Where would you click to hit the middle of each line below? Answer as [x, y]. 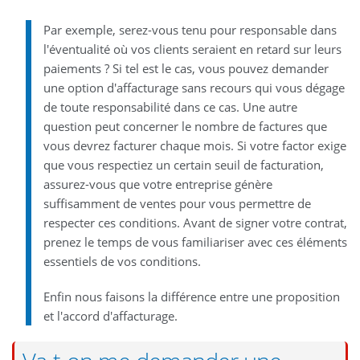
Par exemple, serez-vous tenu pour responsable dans [190, 29]
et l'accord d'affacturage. [110, 315]
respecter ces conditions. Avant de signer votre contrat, [195, 222]
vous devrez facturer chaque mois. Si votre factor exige [194, 145]
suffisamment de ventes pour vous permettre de [177, 203]
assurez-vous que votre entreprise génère [157, 184]
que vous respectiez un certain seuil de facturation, [183, 164]
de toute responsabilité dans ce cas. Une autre [170, 106]
